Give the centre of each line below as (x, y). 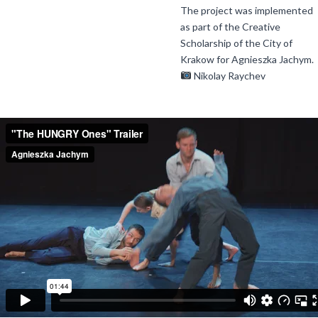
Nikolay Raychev (228, 75)
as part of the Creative (230, 26)
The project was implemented (247, 10)
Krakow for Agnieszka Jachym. (247, 59)
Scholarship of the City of (236, 43)
